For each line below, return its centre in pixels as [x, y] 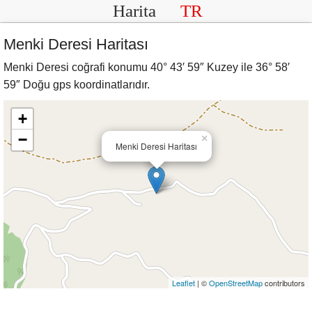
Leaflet [184, 283]
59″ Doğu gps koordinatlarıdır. [77, 85]
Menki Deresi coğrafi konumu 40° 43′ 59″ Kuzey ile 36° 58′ [147, 67]
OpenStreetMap [236, 283]
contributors [284, 283]
